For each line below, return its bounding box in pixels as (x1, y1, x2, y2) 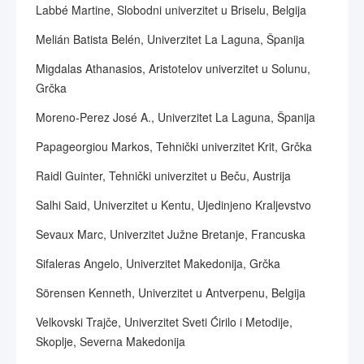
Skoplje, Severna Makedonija (36, 333, 185, 349)
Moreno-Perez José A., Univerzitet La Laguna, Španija (36, 109, 315, 125)
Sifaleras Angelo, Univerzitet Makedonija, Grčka (36, 255, 280, 271)
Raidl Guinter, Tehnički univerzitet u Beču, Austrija (36, 167, 291, 184)
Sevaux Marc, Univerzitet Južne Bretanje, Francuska (36, 226, 305, 242)
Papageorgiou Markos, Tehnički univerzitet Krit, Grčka (36, 138, 312, 154)
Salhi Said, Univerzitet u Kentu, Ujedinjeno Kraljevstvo (36, 197, 311, 213)
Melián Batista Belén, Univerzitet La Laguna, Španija (36, 31, 305, 47)
